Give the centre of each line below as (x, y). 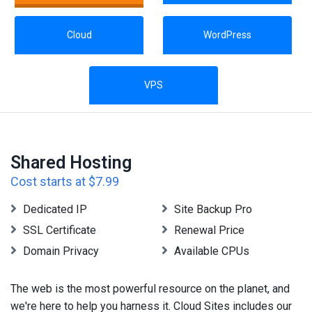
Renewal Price (208, 231)
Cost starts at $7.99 (65, 182)
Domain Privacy (60, 251)
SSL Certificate (58, 231)
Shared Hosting (71, 163)
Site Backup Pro (212, 210)
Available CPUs (210, 251)
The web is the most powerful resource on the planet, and (150, 289)
